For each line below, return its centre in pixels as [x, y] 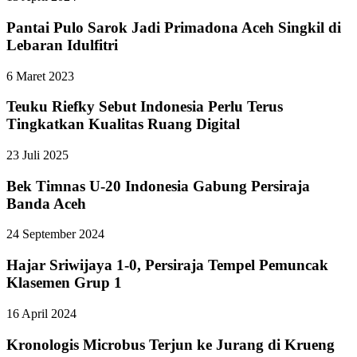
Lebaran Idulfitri [62, 45]
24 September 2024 [55, 234]
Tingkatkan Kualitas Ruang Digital [123, 124]
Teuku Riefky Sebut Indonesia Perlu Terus [145, 107]
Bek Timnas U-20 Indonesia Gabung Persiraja [158, 186]
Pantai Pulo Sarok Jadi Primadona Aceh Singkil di [174, 27]
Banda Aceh [46, 203]
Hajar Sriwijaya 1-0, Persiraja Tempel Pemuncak [167, 265]
